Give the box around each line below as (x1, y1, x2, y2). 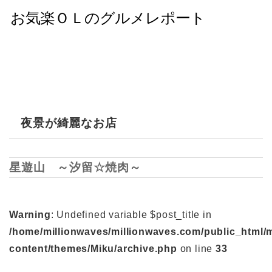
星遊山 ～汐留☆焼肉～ (9, 161, 141, 174)
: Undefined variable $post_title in (50, 209, 212, 220)
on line (177, 243, 216, 254)
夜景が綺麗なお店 (21, 116, 117, 129)
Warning (9, 209, 51, 220)
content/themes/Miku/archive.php (9, 243, 177, 254)
